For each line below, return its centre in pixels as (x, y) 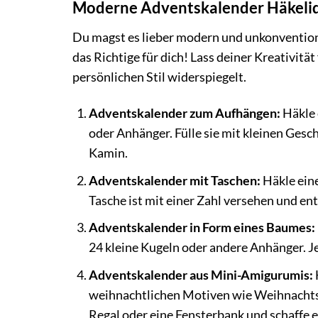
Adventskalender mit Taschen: (174, 180)
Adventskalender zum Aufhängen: (184, 114)
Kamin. (108, 153)
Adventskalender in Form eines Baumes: (202, 228)
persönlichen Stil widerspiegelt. (159, 77)
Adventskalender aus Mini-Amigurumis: (201, 275)
